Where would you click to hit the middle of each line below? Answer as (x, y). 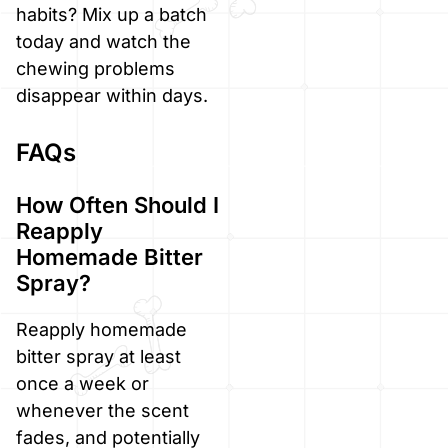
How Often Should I (117, 204)
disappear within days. (112, 95)
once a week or (82, 383)
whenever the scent (102, 410)
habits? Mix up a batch (111, 14)
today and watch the (103, 41)
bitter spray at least (98, 356)
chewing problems (95, 68)
